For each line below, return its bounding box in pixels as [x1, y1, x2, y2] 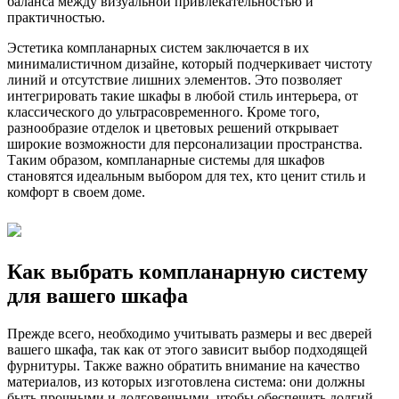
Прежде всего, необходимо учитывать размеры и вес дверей [7, 326, 372, 342]
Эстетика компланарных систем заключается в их [7, 40, 309, 56]
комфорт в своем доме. [7, 184, 145, 200]
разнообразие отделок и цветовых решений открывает [7, 120, 338, 136]
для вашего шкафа [7, 284, 188, 308]
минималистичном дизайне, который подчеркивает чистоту [7, 56, 372, 72]
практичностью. [7, 10, 105, 26]
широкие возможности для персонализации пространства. [7, 136, 362, 152]
